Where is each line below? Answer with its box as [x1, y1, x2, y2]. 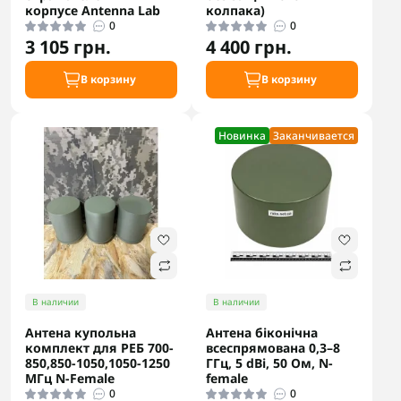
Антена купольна [25, 324, 136, 341]
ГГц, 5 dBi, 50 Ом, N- [206, 354, 333, 371]
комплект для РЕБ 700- [25, 339, 174, 356]
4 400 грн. [206, 35, 292, 59]
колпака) [206, 2, 265, 19]
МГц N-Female [25, 370, 115, 387]
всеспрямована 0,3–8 [206, 339, 340, 356]
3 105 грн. [25, 35, 111, 59]
